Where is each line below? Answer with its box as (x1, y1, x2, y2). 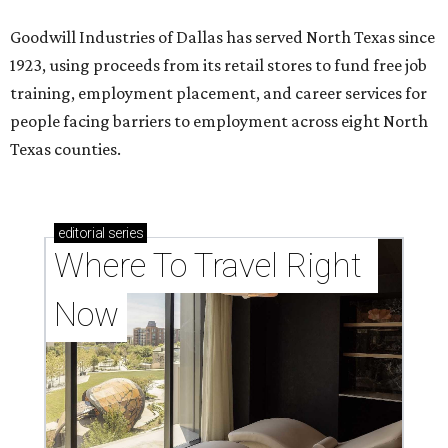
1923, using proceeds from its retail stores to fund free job (10, 55, 427, 76)
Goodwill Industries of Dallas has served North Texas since (10, 27, 435, 48)
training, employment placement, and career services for (10, 83, 427, 104)
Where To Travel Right (54, 246, 362, 286)
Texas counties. (10, 139, 121, 160)
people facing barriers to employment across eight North (10, 111, 428, 132)
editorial (58, 225, 105, 242)
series (104, 225, 144, 242)
